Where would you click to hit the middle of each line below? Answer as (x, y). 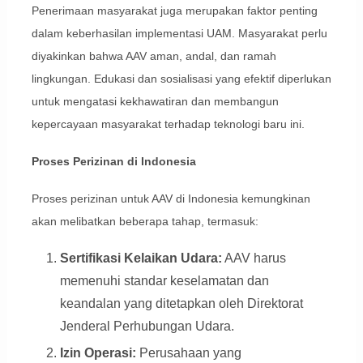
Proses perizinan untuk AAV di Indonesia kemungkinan (171, 199)
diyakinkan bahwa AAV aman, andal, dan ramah (154, 56)
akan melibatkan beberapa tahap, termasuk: (145, 222)
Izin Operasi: (98, 353)
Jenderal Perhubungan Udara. (147, 327)
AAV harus (254, 258)
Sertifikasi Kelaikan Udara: (141, 258)
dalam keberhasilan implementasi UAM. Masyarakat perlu (179, 34)
